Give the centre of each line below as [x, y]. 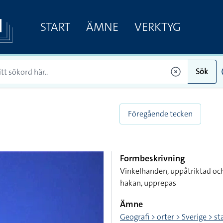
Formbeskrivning [153, 158]
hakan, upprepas [148, 183]
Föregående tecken [160, 114]
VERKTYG [157, 27]
